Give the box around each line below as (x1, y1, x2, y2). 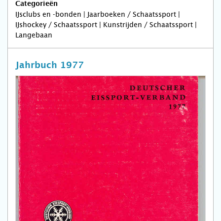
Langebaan (15, 31, 52, 39)
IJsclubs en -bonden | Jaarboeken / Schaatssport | (15, 10, 180, 18)
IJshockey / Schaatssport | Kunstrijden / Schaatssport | (15, 20, 197, 29)
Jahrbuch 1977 (15, 61, 84, 70)
